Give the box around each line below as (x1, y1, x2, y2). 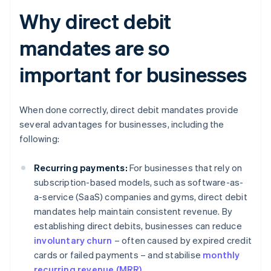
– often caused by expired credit (112, 234, 252, 247)
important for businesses (19, 61, 247, 88)
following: (19, 132, 59, 145)
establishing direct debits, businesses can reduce (34, 220, 242, 232)
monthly (203, 249, 240, 261)
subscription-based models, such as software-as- (34, 176, 244, 189)
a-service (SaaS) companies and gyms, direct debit (34, 191, 247, 203)
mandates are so (19, 34, 169, 61)
